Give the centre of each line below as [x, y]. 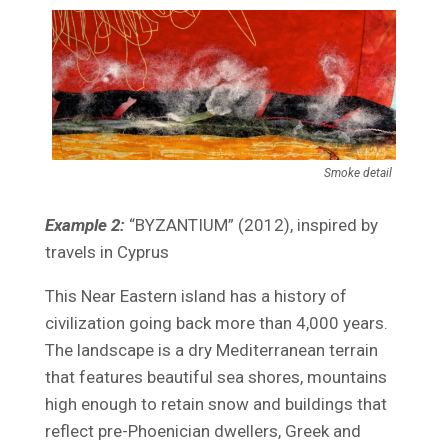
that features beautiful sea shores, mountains [215, 377]
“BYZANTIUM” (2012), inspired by [251, 225]
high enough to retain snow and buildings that [215, 404]
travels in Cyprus [106, 252]
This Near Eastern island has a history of [195, 296]
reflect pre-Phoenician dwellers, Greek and [202, 431]
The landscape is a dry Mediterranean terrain [211, 350]
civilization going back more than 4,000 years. [216, 323]
